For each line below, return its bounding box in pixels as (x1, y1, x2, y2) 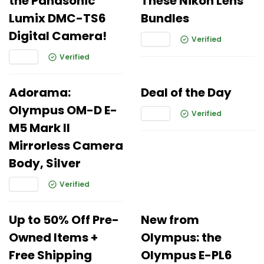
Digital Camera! (9, 28, 107, 44)
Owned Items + (9, 229, 98, 246)
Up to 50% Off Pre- (9, 212, 119, 228)
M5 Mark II (9, 120, 70, 136)
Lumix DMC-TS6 (9, 10, 106, 27)
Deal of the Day (141, 84, 232, 101)
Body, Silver (9, 155, 81, 171)
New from (141, 212, 199, 228)
